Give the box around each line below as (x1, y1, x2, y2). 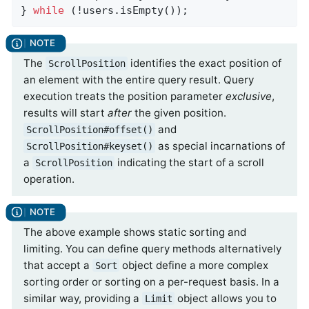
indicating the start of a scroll (114, 155, 265, 169)
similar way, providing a (23, 291, 142, 305)
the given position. (132, 106, 226, 119)
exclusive (226, 89, 272, 103)
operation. (23, 172, 74, 186)
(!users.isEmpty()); (64, 3, 189, 17)
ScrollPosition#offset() (26, 123, 153, 135)
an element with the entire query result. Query (23, 72, 254, 86)
